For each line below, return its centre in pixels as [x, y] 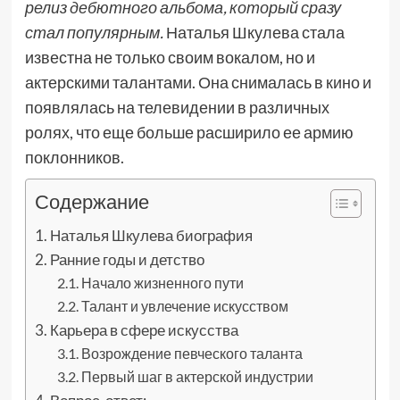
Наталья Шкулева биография [151, 235]
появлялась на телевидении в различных [177, 107]
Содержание [92, 202]
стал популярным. [94, 32]
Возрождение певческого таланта [192, 353]
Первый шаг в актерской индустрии [198, 376]
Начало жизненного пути [163, 283]
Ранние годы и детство [127, 259]
